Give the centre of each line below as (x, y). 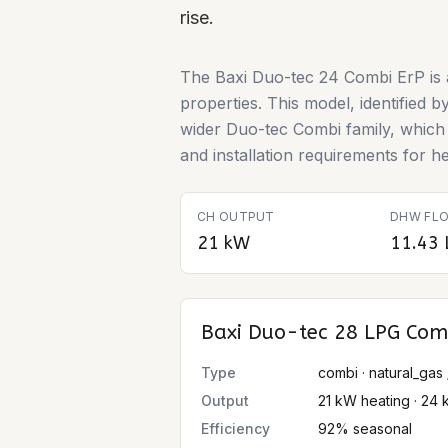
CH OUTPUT (236, 216)
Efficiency (235, 428)
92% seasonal (365, 428)
